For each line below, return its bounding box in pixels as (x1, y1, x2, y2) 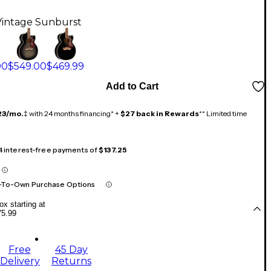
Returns (51, 255, 91, 267)
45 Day (55, 244, 88, 256)
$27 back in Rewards (120, 109, 199, 119)
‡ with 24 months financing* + (24, 109, 120, 119)
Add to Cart (105, 81, 158, 92)
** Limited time (199, 109, 247, 119)
